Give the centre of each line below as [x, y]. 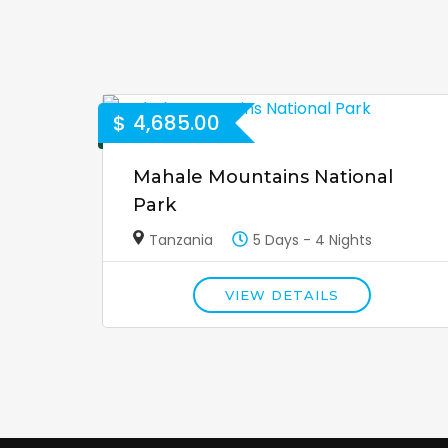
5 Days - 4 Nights [313, 240]
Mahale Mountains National [263, 177]
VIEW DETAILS [281, 295]
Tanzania [181, 240]
